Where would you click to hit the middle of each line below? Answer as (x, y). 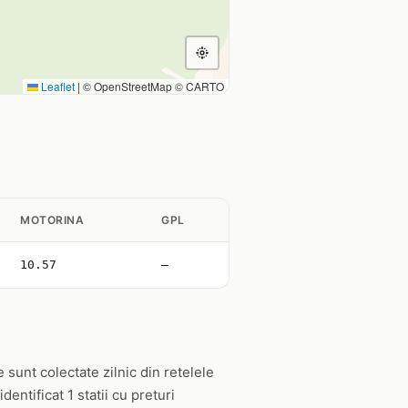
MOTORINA (52, 220)
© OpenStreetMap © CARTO (152, 86)
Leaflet (56, 86)
